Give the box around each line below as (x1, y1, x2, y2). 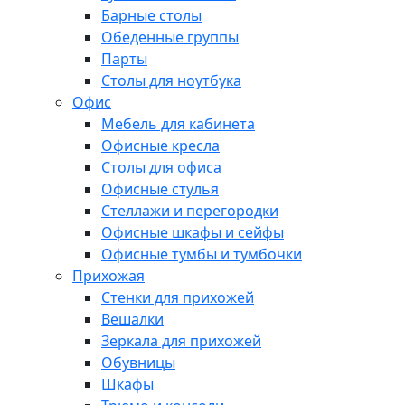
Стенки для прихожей (101, 287, 254, 308)
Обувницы (101, 353, 175, 373)
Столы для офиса (101, 157, 221, 178)
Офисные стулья (101, 179, 219, 200)
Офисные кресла (101, 136, 220, 156)
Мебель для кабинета (101, 114, 255, 135)
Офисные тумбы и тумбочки (101, 244, 302, 265)
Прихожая (72, 266, 145, 287)
